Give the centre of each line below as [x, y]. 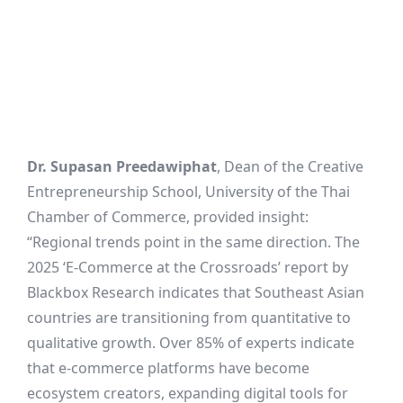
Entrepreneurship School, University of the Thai [188, 192]
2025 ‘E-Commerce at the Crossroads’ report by [188, 268]
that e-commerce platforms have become [168, 368]
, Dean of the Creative [290, 167]
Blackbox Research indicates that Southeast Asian [196, 293]
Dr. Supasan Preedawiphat [122, 167]
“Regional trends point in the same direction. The [193, 242]
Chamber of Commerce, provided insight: [168, 217]
